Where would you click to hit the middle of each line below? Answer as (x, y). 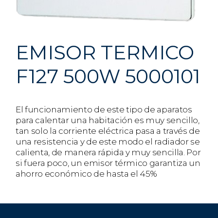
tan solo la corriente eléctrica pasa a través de (108, 131)
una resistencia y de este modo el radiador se (108, 142)
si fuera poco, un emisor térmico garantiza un (108, 163)
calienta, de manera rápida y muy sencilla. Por (108, 153)
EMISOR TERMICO (105, 53)
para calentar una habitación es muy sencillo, (108, 120)
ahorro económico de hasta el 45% (87, 174)
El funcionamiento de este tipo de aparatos (104, 110)
